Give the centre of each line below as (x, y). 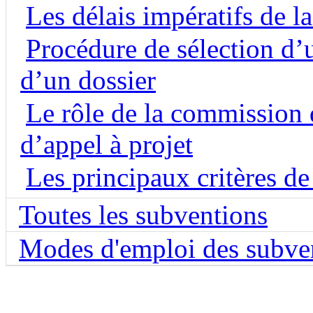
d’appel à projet (107, 145)
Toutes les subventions (143, 215)
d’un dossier (88, 80)
